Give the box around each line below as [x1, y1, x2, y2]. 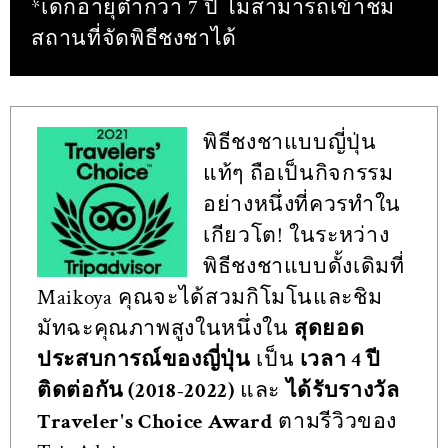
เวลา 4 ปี [299, 345, 381, 373]
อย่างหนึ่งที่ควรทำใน [203, 190, 401, 218]
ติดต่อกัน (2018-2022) [37, 376, 235, 404]
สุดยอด [294, 314, 365, 342]
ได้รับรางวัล [285, 376, 400, 404]
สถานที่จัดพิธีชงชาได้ [31, 25, 237, 53]
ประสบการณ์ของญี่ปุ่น [37, 345, 251, 373]
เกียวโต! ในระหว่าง [203, 221, 390, 249]
